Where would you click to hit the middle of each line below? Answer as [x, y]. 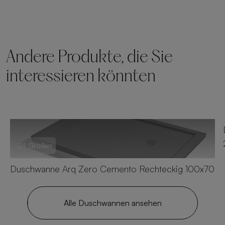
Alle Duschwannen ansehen [113, 203]
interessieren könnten [81, 77]
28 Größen [35, 146]
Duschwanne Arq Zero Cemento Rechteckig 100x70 [112, 168]
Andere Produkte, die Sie [89, 58]
